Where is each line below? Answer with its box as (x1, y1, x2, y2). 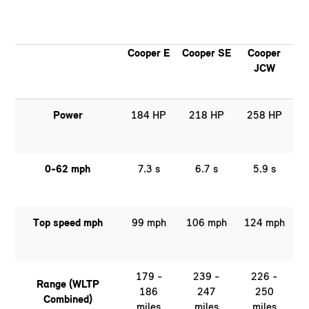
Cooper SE (181, 46, 231, 60)
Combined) (43, 292, 92, 306)
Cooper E (128, 46, 170, 60)
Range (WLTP (36, 277, 99, 291)
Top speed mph (32, 216, 103, 230)
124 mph (243, 216, 285, 230)
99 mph (131, 216, 166, 230)
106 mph (186, 216, 227, 230)
